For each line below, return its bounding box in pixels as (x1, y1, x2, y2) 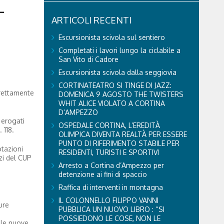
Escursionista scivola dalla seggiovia (58, 67, 176, 76)
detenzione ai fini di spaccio (58, 169, 147, 178)
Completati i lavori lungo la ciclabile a (58, 45, 180, 54)
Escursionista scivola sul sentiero (58, 32, 165, 41)
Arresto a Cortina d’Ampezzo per (58, 160, 164, 169)
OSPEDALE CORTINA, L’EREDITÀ (58, 120, 160, 129)
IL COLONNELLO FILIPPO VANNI (58, 195, 158, 204)
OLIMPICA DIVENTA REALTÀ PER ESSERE (58, 129, 187, 138)
